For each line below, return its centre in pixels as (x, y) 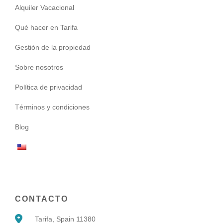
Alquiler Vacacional (45, 8)
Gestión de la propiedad (53, 48)
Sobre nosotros (39, 67)
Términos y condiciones (52, 107)
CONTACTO (42, 199)
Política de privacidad (49, 87)
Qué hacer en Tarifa (46, 28)
